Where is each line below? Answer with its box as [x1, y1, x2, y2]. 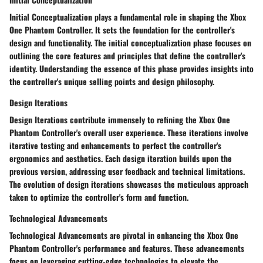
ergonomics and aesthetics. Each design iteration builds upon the [9, 152, 232, 165]
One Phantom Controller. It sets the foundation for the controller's [9, 23, 235, 36]
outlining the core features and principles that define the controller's [9, 49, 245, 62]
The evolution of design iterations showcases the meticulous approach [9, 178, 248, 191]
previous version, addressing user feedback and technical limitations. [9, 165, 245, 178]
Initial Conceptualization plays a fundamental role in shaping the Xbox [9, 11, 246, 23]
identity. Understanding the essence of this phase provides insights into [9, 62, 254, 75]
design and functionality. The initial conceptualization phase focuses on [9, 36, 251, 49]
